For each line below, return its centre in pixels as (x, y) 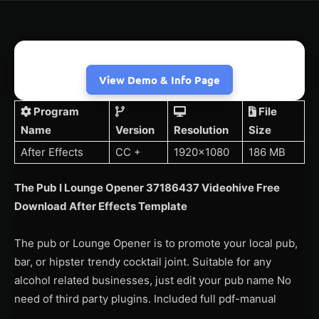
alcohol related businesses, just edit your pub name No (153, 280)
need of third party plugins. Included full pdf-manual (145, 298)
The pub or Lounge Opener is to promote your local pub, (156, 243)
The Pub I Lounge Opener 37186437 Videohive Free (147, 187)
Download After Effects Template (101, 206)
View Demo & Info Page (159, 79)
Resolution (201, 130)
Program (55, 111)
